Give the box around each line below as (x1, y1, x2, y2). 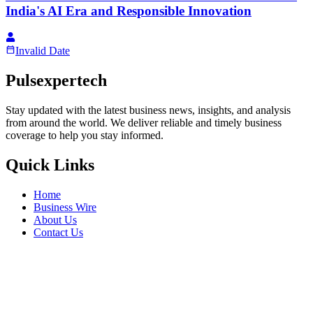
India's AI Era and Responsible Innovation (6, 3, 252, 19)
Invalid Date (15, 45, 70, 57)
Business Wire (34, 201, 96, 213)
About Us (34, 213, 77, 226)
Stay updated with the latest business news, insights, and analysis (6, 103, 291, 116)
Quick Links (6, 155, 94, 174)
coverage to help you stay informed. (6, 129, 163, 141)
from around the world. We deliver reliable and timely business (6, 116, 282, 129)
